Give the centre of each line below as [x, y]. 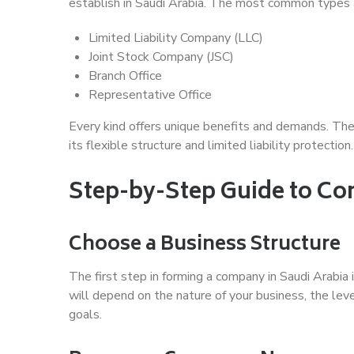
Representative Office [150, 94]
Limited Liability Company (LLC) [176, 38]
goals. [85, 314]
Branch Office [125, 75]
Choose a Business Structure [205, 245]
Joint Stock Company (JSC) [161, 56]
